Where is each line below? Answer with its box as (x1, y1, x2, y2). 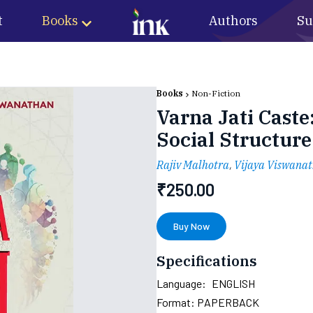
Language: (156, 277, 206, 290)
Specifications (156, 252, 257, 270)
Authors (209, 13, 259, 29)
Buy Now (173, 220, 210, 232)
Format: (156, 296, 197, 309)
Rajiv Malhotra (156, 158, 229, 172)
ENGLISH (212, 277, 255, 290)
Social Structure (156, 126, 312, 152)
